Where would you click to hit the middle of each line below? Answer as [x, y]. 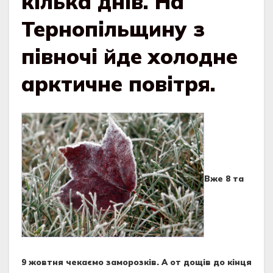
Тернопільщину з [113, 29]
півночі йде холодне [129, 57]
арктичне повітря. [119, 84]
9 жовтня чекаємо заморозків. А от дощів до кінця [136, 262]
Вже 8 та [224, 179]
